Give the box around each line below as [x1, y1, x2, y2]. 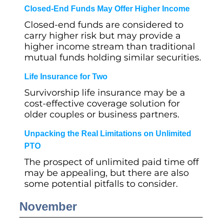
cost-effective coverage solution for [24, 98, 180, 109]
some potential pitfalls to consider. [24, 178, 178, 189]
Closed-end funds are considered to [24, 19, 183, 30]
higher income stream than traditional [24, 41, 195, 52]
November [19, 200, 77, 213]
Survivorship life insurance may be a [24, 87, 185, 98]
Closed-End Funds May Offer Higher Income [24, 4, 190, 13]
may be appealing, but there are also [24, 167, 189, 178]
